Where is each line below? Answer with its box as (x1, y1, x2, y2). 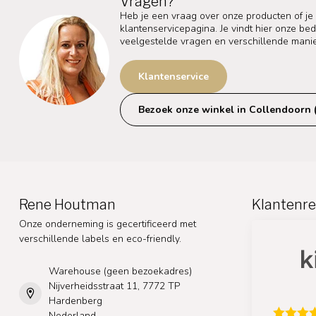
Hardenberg (49, 294, 102, 308)
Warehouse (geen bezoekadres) (49, 265, 192, 279)
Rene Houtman (19, 196, 116, 214)
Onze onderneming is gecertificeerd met (19, 217, 196, 231)
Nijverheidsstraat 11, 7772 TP (49, 279, 180, 293)
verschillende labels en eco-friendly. (19, 232, 181, 246)
